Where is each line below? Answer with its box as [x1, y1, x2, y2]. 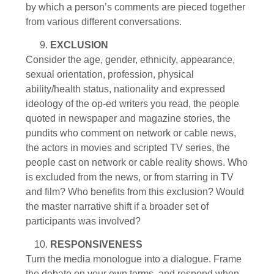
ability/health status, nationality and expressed [26, 83, 225, 94]
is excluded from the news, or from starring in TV [26, 171, 234, 182]
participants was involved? [26, 215, 141, 226]
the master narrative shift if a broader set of [26, 201, 209, 212]
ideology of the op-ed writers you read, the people [26, 98, 239, 109]
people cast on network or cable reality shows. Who [26, 157, 248, 168]
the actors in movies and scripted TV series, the [26, 142, 230, 153]
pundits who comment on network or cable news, [26, 127, 236, 138]
